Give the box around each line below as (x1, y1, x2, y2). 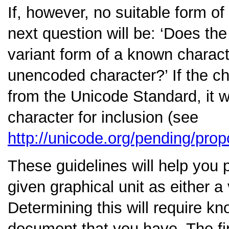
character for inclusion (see (8, 108, 198, 127)
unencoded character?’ (8, 66, 168, 85)
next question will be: (8, 25, 160, 43)
